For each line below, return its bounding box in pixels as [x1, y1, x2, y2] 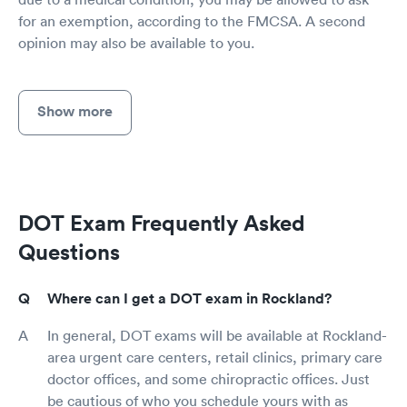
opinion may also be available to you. [18, 33, 254, 52]
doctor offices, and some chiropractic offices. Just [47, 369, 370, 388]
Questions [18, 237, 120, 265]
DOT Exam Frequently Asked [18, 208, 305, 236]
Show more [37, 101, 113, 121]
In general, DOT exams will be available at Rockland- [47, 325, 387, 344]
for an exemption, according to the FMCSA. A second [18, 11, 365, 30]
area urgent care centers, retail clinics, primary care [47, 347, 382, 366]
